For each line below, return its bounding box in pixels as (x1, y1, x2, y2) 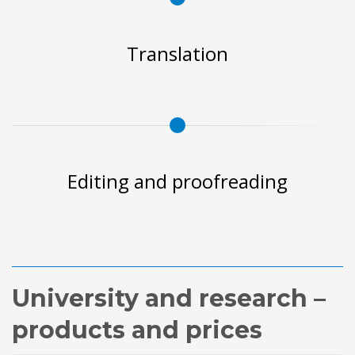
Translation (127, 40, 228, 67)
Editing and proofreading (67, 167, 288, 194)
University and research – (12, 283, 326, 313)
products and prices (12, 315, 262, 345)
